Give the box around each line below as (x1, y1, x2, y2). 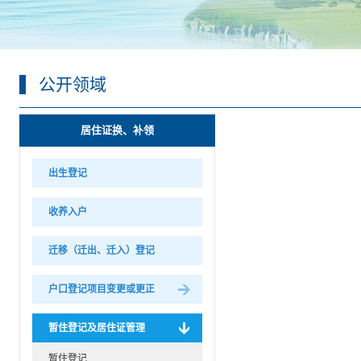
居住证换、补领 (81, 123, 154, 136)
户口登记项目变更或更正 (48, 283, 155, 295)
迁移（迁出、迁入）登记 (48, 244, 155, 256)
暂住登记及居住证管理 (48, 322, 145, 334)
